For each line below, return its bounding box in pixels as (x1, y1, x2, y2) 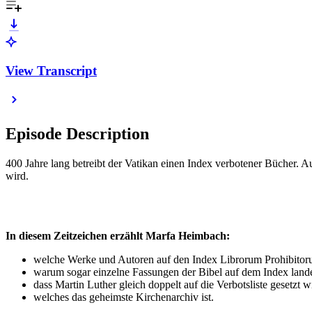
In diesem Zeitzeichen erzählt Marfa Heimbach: (6, 230, 230, 242)
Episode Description (6, 125, 149, 143)
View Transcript (6, 63, 97, 78)
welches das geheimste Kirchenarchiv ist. (33, 291, 214, 304)
